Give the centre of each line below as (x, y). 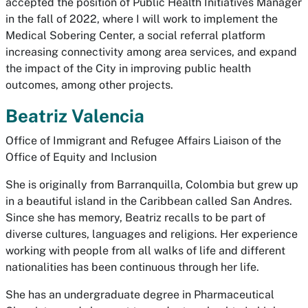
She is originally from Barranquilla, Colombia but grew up (152, 185)
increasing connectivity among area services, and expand (151, 52)
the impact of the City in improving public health (128, 68)
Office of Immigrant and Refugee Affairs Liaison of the (143, 141)
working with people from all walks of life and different (145, 251)
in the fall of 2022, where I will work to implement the (142, 19)
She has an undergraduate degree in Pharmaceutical (140, 295)
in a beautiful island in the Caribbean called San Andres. (149, 201)
